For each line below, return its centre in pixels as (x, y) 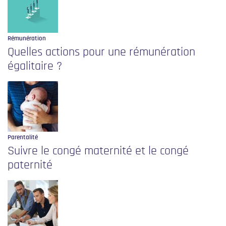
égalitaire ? (35, 66)
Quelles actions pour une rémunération (101, 52)
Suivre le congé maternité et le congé (98, 151)
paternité (30, 165)
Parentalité (23, 138)
